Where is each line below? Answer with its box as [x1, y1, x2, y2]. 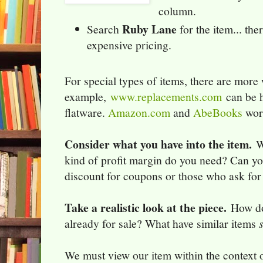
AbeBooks [193, 104, 242, 121]
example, [65, 89, 110, 105]
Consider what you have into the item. [65, 136, 252, 153]
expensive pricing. [87, 36, 172, 53]
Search [87, 21, 123, 37]
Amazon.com [108, 104, 170, 121]
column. [159, 2, 197, 19]
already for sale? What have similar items [65, 215, 259, 232]
